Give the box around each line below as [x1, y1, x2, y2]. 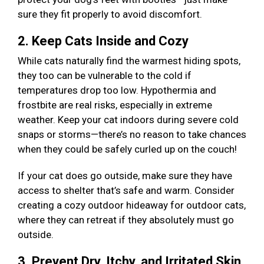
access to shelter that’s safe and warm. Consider [18, 184, 235, 197]
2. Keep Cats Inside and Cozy [18, 34, 192, 49]
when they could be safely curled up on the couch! [18, 143, 239, 156]
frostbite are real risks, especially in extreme [18, 99, 212, 111]
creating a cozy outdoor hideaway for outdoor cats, [18, 199, 246, 212]
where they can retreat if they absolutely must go [18, 214, 234, 226]
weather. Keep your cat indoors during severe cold [18, 114, 239, 126]
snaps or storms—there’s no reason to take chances [18, 128, 246, 141]
